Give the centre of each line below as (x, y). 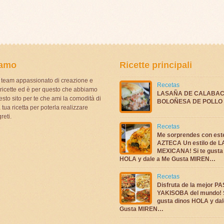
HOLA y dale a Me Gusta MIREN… (167, 159)
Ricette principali (156, 65)
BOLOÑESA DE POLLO (190, 101)
